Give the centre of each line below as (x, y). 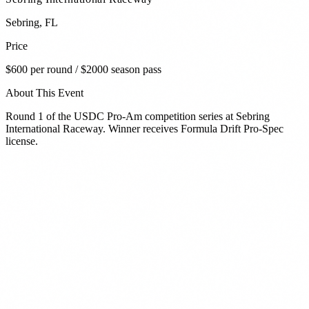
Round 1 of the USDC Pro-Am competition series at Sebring (138, 117)
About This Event (44, 93)
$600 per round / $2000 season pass (83, 70)
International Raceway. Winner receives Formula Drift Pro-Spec (144, 129)
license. (22, 141)
